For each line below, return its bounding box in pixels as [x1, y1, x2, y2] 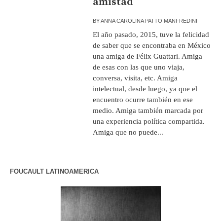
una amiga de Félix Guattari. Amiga [93, 52, 203, 60]
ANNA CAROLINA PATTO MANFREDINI [101, 17, 198, 24]
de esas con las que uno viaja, [93, 63, 185, 71]
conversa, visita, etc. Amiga [93, 74, 178, 82]
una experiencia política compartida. [93, 117, 205, 125]
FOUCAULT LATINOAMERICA [10, 167, 99, 175]
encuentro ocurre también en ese [93, 95, 193, 104]
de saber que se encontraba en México [93, 41, 211, 49]
